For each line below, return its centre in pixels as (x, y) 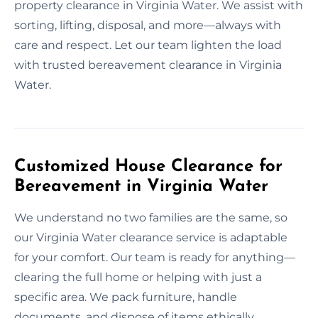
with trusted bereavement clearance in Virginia (148, 65)
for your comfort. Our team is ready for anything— (155, 257)
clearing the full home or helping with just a (138, 277)
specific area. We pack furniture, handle (126, 297)
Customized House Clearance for (148, 166)
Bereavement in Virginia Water (141, 186)
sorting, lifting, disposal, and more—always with (148, 25)
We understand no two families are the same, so (151, 217)
